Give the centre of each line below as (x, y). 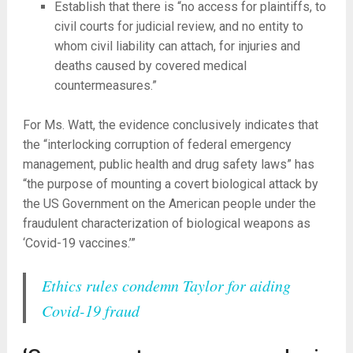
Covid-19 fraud (90, 311)
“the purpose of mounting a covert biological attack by (170, 184)
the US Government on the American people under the (169, 204)
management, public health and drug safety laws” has (168, 165)
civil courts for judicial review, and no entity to (178, 26)
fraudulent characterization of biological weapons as (166, 224)
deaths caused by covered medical (150, 66)
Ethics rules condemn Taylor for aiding (166, 286)
